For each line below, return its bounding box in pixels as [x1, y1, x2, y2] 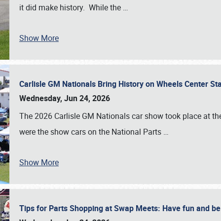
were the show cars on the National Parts [19, 126, 163, 137]
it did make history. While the [19, 2, 123, 13]
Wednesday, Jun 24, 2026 [19, 93, 110, 104]
